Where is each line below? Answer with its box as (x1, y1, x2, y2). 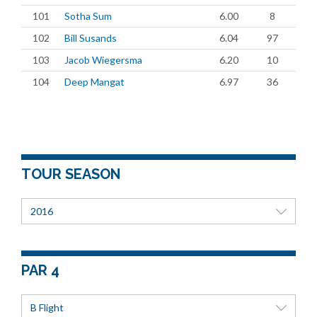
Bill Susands (64, 32, 117, 44)
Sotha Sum (64, 10, 112, 22)
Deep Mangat (64, 76, 125, 88)
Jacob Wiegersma (64, 54, 142, 66)
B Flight (30, 301, 64, 313)
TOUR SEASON (21, 166, 120, 183)
